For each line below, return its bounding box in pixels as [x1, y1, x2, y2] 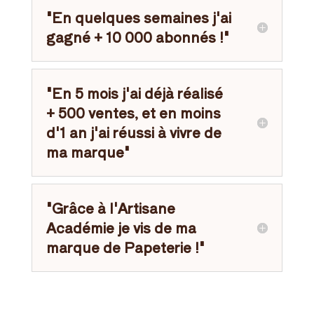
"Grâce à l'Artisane [46, 198, 175, 219]
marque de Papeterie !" [46, 237, 205, 258]
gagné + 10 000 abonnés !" [46, 27, 229, 48]
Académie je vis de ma [46, 217, 196, 238]
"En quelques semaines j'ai [46, 7, 231, 28]
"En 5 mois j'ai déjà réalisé [46, 83, 223, 104]
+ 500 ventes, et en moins [46, 102, 221, 123]
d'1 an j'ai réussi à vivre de [46, 122, 221, 143]
